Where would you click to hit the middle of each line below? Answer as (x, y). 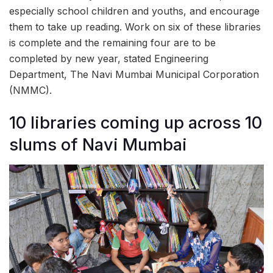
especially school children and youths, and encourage (134, 11)
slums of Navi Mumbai (98, 145)
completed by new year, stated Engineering (109, 59)
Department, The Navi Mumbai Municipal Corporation (134, 75)
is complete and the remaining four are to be (112, 43)
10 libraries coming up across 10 (136, 123)
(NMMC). (30, 90)
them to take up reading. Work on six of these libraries (135, 27)
